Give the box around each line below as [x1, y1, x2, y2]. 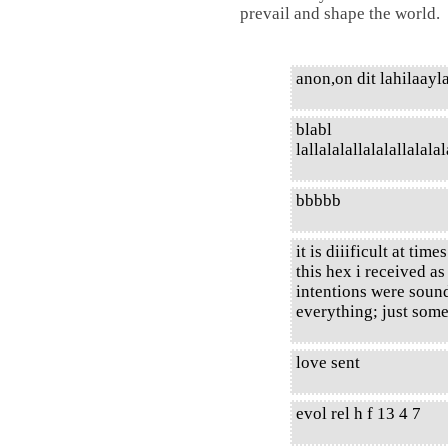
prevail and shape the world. [240, 4, 440, 23]
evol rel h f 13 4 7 [296, 404, 421, 423]
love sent [296, 353, 360, 372]
